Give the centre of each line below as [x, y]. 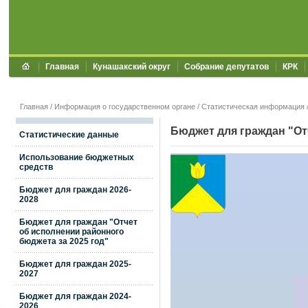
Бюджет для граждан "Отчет [78, 222]
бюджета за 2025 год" [64, 241]
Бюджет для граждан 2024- [75, 296]
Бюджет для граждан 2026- [75, 190]
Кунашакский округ [132, 67]
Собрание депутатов [227, 67]
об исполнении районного [71, 232]
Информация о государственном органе [125, 107]
